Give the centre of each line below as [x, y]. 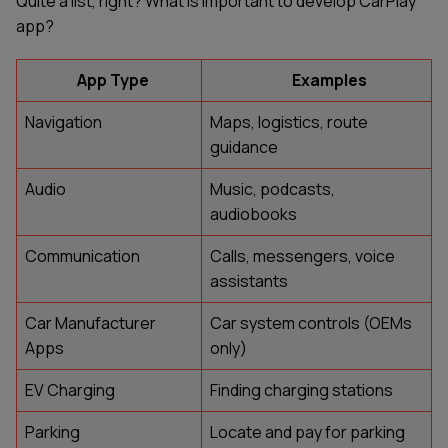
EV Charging [70, 390]
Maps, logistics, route [289, 122]
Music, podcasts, [272, 189]
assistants [249, 281]
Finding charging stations [301, 390]
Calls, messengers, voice [302, 256]
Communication [82, 256]
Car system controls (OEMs [311, 323]
